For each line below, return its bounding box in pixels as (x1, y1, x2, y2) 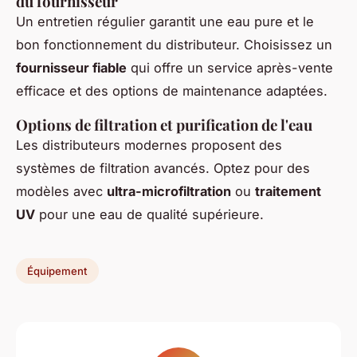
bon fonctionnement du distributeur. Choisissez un (16, 37, 332, 53)
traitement (255, 183, 321, 200)
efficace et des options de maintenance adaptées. (16, 83, 328, 100)
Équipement (27, 265, 88, 278)
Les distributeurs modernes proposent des (16, 137, 282, 154)
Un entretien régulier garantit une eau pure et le (16, 14, 314, 30)
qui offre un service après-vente (127, 60, 333, 76)
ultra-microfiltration (107, 183, 231, 200)
